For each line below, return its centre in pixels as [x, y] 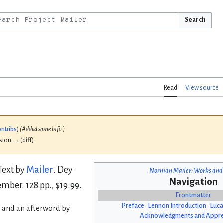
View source [202, 88]
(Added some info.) [42, 130]
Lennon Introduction [177, 206]
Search [195, 20]
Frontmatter [193, 195]
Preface [133, 206]
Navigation [193, 182]
